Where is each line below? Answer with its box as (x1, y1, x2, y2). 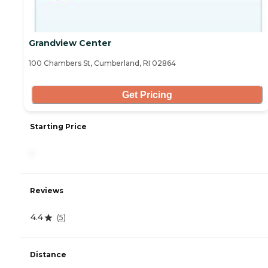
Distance (30, 250, 66, 260)
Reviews (30, 186, 63, 196)
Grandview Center (29, 38, 111, 49)
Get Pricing (121, 89, 172, 100)
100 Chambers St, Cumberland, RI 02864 (29, 59, 176, 68)
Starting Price (30, 122, 87, 132)
